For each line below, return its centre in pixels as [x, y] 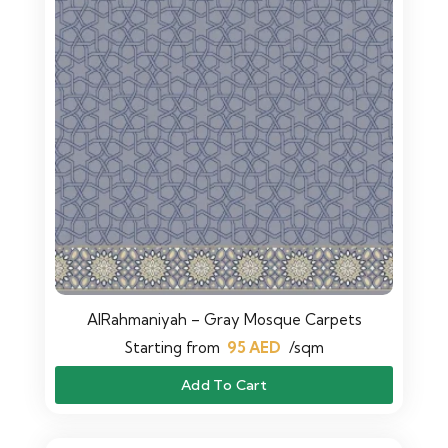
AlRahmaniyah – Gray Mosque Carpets [224, 319]
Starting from [172, 347]
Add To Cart [224, 384]
